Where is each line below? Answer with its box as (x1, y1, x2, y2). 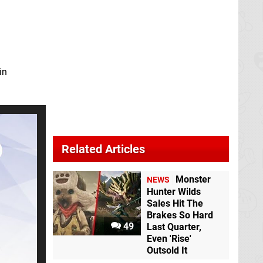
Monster (176, 174, 211, 185)
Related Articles (62, 142, 145, 156)
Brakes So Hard (147, 210, 213, 221)
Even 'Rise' (147, 233, 191, 244)
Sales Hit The (147, 198, 203, 209)
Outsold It (147, 245, 187, 256)
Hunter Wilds (147, 186, 201, 197)
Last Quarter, (147, 221, 201, 232)
